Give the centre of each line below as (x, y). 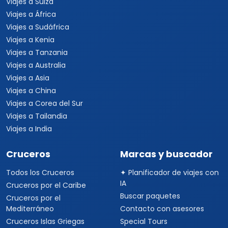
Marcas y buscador (166, 154)
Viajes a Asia (28, 78)
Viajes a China (31, 91)
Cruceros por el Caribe (46, 185)
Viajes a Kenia (30, 40)
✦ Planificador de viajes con (169, 173)
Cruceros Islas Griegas (45, 221)
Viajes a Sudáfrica (38, 27)
